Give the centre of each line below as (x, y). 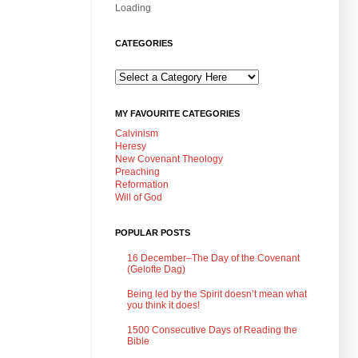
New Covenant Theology (169, 159)
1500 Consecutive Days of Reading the (212, 330)
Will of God (139, 197)
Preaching (137, 171)
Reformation (142, 184)
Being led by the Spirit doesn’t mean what (217, 294)
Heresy (131, 146)
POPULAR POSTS (153, 232)
